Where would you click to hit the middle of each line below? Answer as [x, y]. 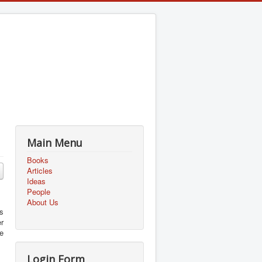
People [39, 192]
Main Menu [55, 143]
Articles [40, 170]
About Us [43, 202]
